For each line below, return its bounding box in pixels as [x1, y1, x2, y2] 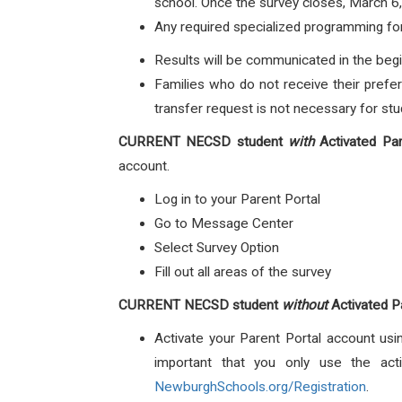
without [282, 297, 328, 313]
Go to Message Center [154, 215, 293, 232]
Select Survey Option [154, 240, 279, 256]
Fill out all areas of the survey [154, 264, 331, 280]
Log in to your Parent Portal [154, 191, 320, 207]
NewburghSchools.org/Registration [154, 379, 366, 395]
